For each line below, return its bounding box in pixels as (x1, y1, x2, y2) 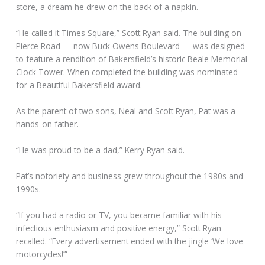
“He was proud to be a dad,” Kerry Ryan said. (16, 144, 185, 156)
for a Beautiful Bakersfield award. (16, 79, 143, 91)
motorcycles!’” (16, 248, 68, 260)
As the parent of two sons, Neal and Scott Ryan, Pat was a (16, 105, 236, 117)
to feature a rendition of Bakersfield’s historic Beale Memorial (16, 53, 248, 65)
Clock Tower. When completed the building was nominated (16, 66, 238, 78)
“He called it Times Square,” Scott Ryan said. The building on (16, 27, 242, 39)
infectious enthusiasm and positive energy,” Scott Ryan (16, 222, 222, 234)
